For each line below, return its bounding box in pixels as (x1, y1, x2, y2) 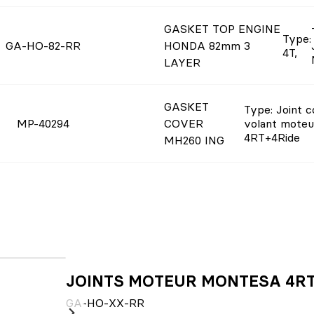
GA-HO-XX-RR (66, 296, 144, 310)
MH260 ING (164, 133, 224, 147)
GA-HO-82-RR (6, 39, 81, 53)
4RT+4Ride (243, 130, 300, 144)
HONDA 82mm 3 (164, 39, 250, 53)
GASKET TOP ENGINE (164, 22, 280, 36)
